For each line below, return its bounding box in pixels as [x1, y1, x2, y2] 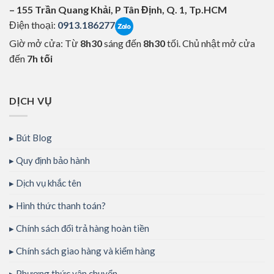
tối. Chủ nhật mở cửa [165, 37, 255, 49]
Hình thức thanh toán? [16, 200, 106, 212]
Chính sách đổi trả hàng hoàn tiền [16, 223, 149, 234]
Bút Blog [16, 132, 52, 144]
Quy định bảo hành [16, 155, 90, 166]
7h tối [27, 52, 53, 64]
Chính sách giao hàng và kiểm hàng [16, 245, 155, 257]
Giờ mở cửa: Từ [9, 37, 80, 49]
